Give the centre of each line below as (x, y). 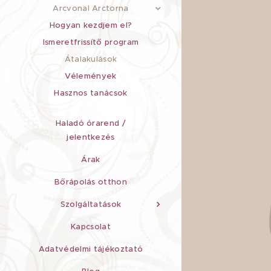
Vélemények (91, 76)
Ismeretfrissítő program (91, 42)
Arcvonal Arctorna (91, 8)
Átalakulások (91, 59)
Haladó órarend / (91, 123)
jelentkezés (91, 137)
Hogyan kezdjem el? (91, 25)
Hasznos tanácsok (91, 93)
